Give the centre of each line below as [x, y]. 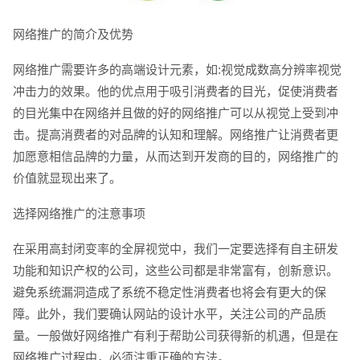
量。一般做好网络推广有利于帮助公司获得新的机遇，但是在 [175, 336]
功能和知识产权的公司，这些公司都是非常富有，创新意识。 [175, 271]
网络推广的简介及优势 [73, 35]
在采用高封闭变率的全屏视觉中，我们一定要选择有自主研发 [175, 249]
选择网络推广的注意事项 [79, 214]
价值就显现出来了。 [67, 178]
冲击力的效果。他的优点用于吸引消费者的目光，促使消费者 [175, 92]
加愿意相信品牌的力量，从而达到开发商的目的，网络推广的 [175, 157]
